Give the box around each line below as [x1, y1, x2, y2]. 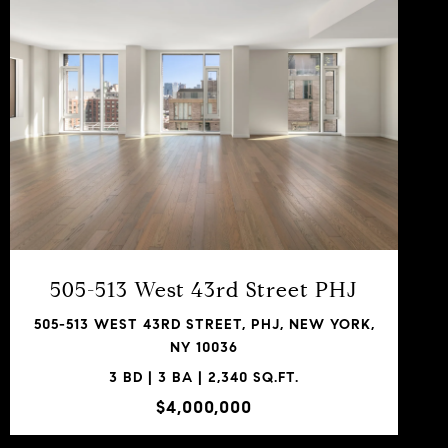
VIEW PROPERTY [137, 136, 271, 154]
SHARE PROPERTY [132, 214, 276, 232]
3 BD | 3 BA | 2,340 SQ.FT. [109, 368, 299, 386]
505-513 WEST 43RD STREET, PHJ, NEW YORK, [33, 315, 375, 333]
